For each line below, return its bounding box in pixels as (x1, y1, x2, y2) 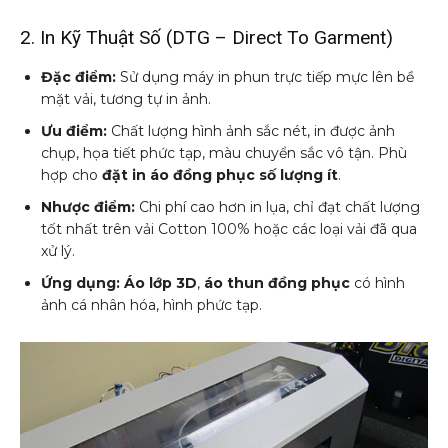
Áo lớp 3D (124, 273, 197, 292)
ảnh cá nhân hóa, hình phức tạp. (41, 295, 262, 314)
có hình (350, 273, 405, 292)
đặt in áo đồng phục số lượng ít (102, 165, 338, 184)
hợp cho (41, 165, 102, 184)
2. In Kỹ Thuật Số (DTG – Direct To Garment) (20, 25, 393, 49)
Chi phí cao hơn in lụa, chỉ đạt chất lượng (135, 197, 420, 216)
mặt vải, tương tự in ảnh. (41, 89, 211, 108)
